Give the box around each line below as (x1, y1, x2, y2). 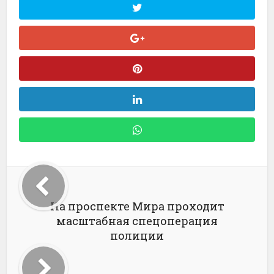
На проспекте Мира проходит (50, 199, 224, 213)
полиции (110, 228, 164, 243)
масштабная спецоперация (56, 213, 218, 228)
